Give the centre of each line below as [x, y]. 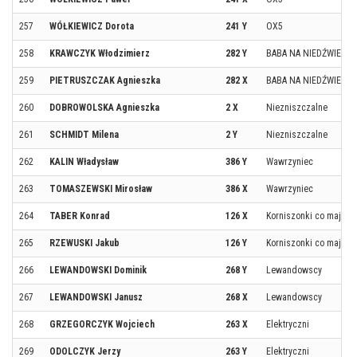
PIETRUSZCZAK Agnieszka [105, 80]
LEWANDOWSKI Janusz [96, 297]
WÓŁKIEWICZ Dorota [92, 26]
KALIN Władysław [84, 162]
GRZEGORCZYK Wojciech [102, 324]
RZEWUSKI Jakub [84, 243]
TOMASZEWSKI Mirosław [101, 189]
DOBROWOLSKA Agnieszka [104, 108]
